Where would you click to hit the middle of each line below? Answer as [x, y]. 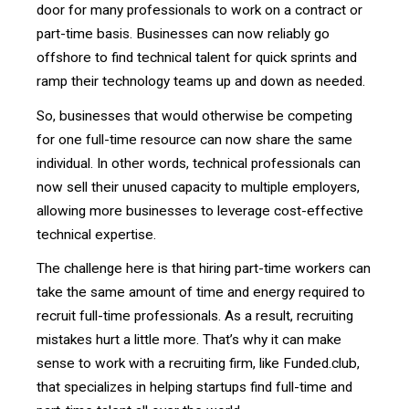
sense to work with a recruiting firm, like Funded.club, [198, 364]
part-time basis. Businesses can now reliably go [183, 34]
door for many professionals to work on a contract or [199, 10]
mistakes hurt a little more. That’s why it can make [189, 340]
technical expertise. [98, 234]
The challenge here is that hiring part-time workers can [204, 269]
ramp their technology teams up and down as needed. [203, 81]
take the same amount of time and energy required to [201, 293]
